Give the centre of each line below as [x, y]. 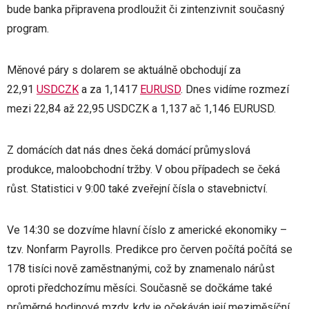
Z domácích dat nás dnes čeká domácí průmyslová [129, 150]
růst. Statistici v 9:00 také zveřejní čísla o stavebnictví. [137, 188]
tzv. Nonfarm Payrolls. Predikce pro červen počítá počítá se [150, 249]
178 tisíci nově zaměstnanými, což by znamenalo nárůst [141, 268]
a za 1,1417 [109, 89]
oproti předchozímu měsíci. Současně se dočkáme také [140, 288]
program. [28, 28]
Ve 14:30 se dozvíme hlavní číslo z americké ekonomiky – [147, 230]
